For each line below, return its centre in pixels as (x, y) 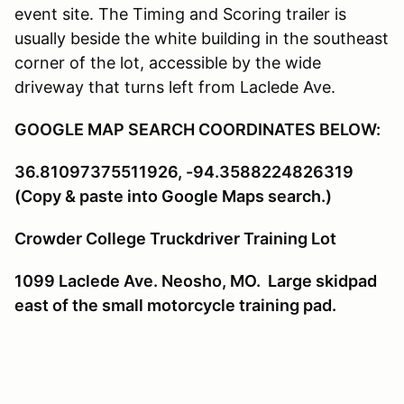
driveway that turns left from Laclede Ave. (175, 87)
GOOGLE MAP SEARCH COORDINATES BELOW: (197, 129)
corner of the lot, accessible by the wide (168, 62)
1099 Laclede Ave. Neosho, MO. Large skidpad (196, 280)
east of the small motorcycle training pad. (175, 305)
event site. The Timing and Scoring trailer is (180, 14)
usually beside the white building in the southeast (202, 38)
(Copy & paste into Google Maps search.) (173, 196)
